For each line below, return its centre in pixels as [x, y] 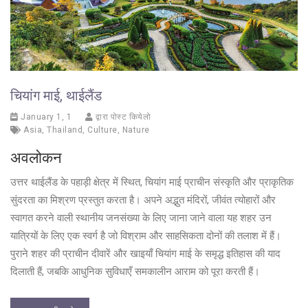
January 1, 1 [45, 117]
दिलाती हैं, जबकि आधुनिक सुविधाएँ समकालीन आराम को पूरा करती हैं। [135, 272]
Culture [102, 130]
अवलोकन [36, 158]
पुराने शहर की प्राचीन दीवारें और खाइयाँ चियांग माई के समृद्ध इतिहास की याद [145, 254]
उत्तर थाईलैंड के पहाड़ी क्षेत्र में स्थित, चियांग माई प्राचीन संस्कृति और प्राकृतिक [152, 183]
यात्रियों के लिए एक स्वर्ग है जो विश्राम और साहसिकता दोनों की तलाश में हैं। [146, 236]
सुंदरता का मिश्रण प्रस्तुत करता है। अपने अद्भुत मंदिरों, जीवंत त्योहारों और [143, 200]
